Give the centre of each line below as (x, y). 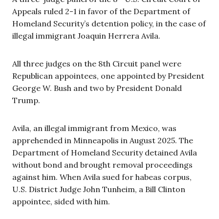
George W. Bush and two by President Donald (97, 88)
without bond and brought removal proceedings (102, 165)
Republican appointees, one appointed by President (108, 76)
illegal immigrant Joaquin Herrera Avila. (86, 36)
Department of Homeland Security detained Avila (105, 153)
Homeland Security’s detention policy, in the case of (109, 24)
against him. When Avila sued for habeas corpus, (102, 177)
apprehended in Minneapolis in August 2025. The (103, 141)
